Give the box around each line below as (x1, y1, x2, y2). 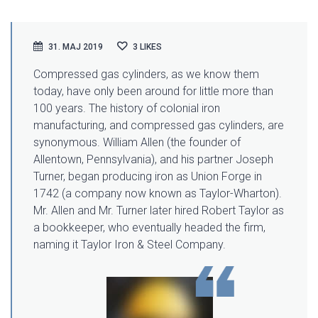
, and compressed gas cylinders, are (104, 119, 284, 132)
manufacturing (33, 119, 104, 132)
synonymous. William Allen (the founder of (33, 136, 241, 149)
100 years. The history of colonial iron (33, 102, 220, 115)
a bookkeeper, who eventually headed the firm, (33, 221, 265, 234)
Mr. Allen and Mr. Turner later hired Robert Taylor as (33, 204, 284, 217)
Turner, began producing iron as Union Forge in (33, 170, 262, 183)
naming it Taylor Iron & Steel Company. (33, 238, 226, 251)
